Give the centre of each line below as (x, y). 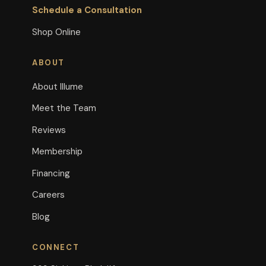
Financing (51, 173)
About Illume (58, 86)
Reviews (49, 130)
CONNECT (56, 247)
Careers (48, 195)
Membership (57, 151)
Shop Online (56, 32)
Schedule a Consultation (87, 10)
